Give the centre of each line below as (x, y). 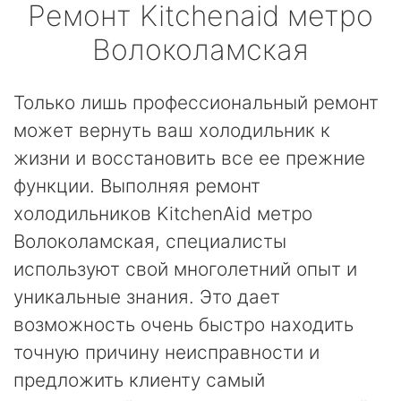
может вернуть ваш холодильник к (172, 130)
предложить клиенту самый (139, 380)
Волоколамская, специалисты (150, 241)
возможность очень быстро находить (183, 324)
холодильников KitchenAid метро (163, 213)
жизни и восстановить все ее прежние (189, 158)
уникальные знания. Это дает (147, 297)
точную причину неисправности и (166, 352)
